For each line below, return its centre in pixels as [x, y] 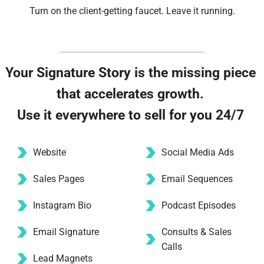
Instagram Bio [63, 206]
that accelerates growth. [132, 94]
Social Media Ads [199, 153]
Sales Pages [59, 179]
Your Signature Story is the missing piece [130, 73]
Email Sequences [197, 179]
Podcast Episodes [199, 206]
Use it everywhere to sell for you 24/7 [132, 115]
